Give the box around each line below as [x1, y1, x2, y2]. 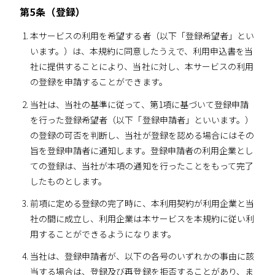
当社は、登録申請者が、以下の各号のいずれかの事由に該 [29, 250, 255, 262]
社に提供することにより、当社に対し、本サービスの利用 [29, 60, 254, 73]
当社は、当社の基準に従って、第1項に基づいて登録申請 [29, 98, 249, 110]
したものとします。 [29, 174, 107, 187]
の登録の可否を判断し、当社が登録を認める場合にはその [29, 128, 255, 141]
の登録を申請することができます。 [29, 76, 168, 88]
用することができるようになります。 [29, 227, 176, 240]
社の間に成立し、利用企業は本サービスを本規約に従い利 [29, 212, 255, 225]
